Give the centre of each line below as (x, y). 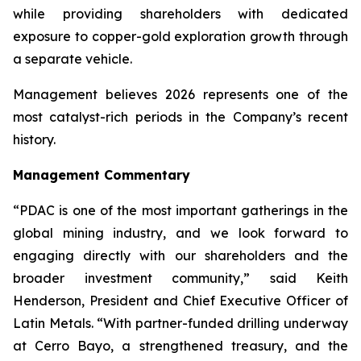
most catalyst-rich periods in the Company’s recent (180, 117)
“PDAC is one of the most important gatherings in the (180, 210)
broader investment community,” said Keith (180, 278)
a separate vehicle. (73, 59)
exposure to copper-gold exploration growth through (180, 36)
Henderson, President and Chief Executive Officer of (180, 301)
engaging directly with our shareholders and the (180, 255)
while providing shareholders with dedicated (180, 14)
